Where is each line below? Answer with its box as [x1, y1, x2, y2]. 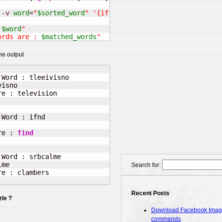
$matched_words [41, 33, 97, 41]
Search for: [131, 162, 161, 168]
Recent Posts [131, 189, 169, 197]
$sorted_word [37, 9, 85, 17]
